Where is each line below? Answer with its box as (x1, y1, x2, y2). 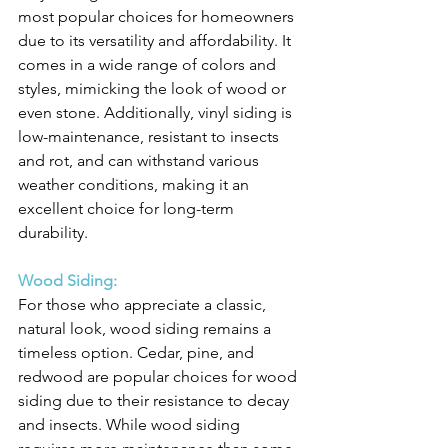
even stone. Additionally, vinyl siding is (18, 103, 296, 123)
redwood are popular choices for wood (18, 367, 301, 387)
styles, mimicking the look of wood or (18, 79, 290, 99)
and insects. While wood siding (18, 415, 244, 435)
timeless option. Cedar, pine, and (18, 343, 258, 363)
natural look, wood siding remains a (18, 319, 275, 339)
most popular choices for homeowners (18, 7, 298, 27)
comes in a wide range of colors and (18, 55, 280, 75)
